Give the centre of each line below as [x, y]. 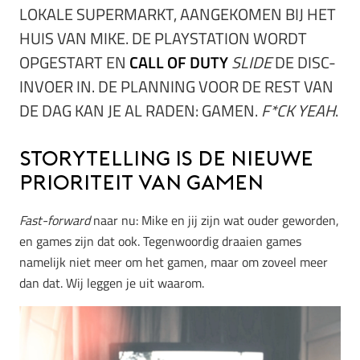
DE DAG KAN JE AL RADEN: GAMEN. [140, 111]
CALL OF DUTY [179, 63]
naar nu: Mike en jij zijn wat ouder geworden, [215, 220]
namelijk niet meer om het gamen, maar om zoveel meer [174, 262]
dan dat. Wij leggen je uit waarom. [112, 282]
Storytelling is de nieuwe [166, 161]
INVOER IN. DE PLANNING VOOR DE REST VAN [176, 87]
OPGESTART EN [74, 63]
